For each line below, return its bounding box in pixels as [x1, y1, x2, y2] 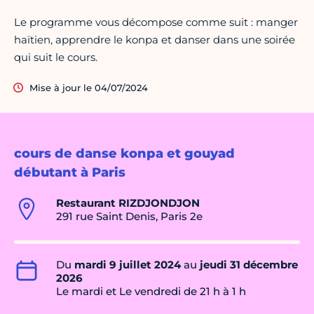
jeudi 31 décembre [200, 258, 298, 272]
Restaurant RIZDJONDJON [56, 196, 200, 210]
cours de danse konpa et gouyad [14, 146, 235, 162]
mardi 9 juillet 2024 [74, 258, 181, 272]
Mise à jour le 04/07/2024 [29, 82, 148, 94]
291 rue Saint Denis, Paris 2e [56, 210, 203, 224]
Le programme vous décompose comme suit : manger [14, 15, 298, 29]
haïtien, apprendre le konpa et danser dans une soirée [14, 33, 295, 47]
